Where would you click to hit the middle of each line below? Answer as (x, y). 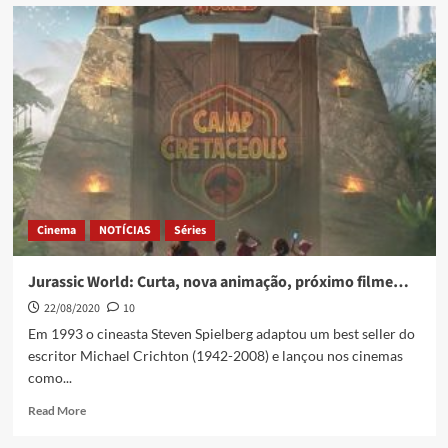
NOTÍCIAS (124, 231)
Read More (56, 411)
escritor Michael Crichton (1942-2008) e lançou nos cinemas (215, 356)
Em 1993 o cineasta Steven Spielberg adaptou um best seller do (221, 334)
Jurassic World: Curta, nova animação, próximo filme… (218, 282)
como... (49, 378)
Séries (189, 231)
